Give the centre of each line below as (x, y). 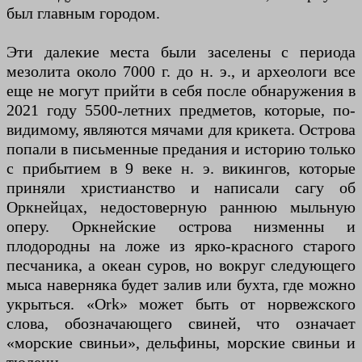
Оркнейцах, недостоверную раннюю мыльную (181, 207)
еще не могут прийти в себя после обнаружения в (181, 91)
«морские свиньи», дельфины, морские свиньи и (181, 343)
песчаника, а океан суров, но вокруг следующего (181, 265)
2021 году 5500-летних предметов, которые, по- (181, 110)
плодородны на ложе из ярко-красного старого (181, 246)
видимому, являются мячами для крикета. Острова (181, 130)
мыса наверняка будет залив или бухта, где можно (181, 285)
